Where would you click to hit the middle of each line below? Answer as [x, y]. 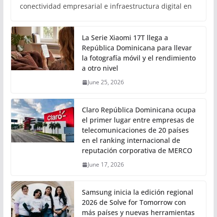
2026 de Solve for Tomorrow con [134, 202]
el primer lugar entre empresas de [138, 120]
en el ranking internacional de [131, 140]
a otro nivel [100, 68]
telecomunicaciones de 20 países [135, 130]
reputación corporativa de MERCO [137, 151]
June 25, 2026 [106, 82]
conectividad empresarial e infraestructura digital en [106, 6]
